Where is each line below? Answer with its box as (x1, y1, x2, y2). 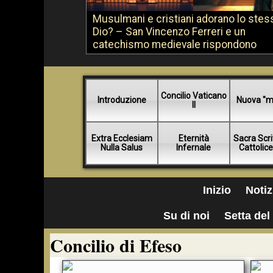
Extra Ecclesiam (91, 133, 152, 143)
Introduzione (97, 95, 146, 105)
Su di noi (163, 210, 210, 222)
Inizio (203, 184, 231, 196)
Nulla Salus (101, 143, 143, 152)
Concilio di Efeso (50, 232, 182, 258)
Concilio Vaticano (160, 91, 227, 101)
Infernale (176, 143, 211, 152)
